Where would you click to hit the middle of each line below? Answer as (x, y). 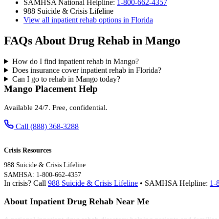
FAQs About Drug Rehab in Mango (92, 40)
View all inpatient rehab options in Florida (88, 20)
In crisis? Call (26, 183)
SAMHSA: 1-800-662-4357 (43, 175)
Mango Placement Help (51, 88)
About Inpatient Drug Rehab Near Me (77, 201)
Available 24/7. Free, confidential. (56, 107)
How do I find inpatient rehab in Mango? (75, 61)
